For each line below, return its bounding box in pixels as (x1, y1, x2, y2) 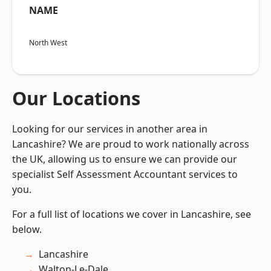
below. (12, 223, 42, 237)
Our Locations (12, 85, 140, 111)
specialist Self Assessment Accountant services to (12, 168, 238, 181)
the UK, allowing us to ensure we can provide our (12, 152, 237, 166)
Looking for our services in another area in (12, 122, 207, 136)
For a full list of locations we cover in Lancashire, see (12, 207, 251, 221)
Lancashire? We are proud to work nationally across (12, 137, 249, 151)
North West (29, 38, 67, 48)
